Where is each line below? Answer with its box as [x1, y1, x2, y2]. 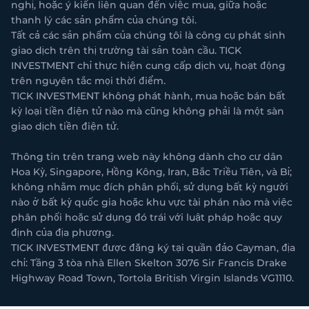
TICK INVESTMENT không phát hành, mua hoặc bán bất [11, 90, 286, 103]
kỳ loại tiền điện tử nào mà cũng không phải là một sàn [11, 105, 284, 118]
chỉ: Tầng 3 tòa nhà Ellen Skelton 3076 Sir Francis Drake [11, 257, 287, 270]
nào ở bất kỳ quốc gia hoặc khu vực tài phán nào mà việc [11, 196, 292, 209]
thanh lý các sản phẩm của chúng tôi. [11, 14, 197, 27]
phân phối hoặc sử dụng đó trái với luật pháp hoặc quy [11, 211, 282, 224]
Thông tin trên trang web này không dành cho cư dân [11, 150, 283, 163]
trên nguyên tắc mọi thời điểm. [11, 74, 166, 88]
